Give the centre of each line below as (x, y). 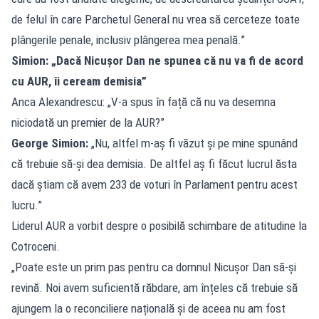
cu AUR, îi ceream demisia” (79, 81)
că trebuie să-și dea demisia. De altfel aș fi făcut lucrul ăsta (154, 163)
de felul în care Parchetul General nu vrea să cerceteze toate (156, 19)
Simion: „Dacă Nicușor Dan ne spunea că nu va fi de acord (157, 60)
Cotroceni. (36, 246)
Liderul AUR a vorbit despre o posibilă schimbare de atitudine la (159, 225)
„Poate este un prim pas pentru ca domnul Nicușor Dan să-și (154, 267)
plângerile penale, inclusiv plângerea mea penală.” (128, 40)
